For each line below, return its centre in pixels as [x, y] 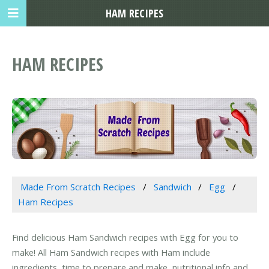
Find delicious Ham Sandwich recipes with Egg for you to [125, 237]
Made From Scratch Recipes [78, 186]
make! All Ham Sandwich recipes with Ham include [111, 252]
